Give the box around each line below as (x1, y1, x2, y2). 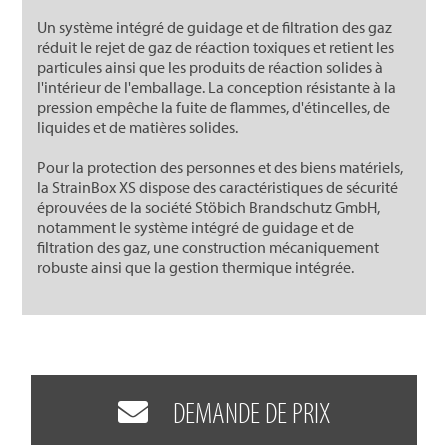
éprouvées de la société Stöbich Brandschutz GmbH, (37, 196, 381, 217)
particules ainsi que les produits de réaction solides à (37, 56, 384, 77)
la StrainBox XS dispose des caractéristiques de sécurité (37, 176, 399, 197)
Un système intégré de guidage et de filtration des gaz (37, 16, 393, 37)
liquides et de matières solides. (37, 116, 239, 137)
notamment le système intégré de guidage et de (37, 216, 355, 237)
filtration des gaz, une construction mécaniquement (37, 236, 380, 257)
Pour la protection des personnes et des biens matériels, (37, 156, 404, 177)
